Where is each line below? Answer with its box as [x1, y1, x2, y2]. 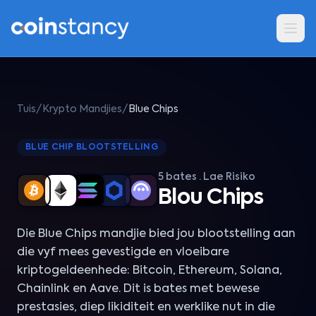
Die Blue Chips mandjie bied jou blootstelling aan [17, 229, 296, 240]
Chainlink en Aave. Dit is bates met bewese [17, 284, 260, 295]
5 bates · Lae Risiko [158, 172, 255, 182]
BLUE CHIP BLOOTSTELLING [25, 143, 158, 152]
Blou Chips [158, 188, 264, 209]
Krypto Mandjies [42, 104, 122, 114]
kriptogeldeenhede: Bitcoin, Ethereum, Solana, [17, 265, 282, 276]
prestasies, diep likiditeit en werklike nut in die [17, 302, 275, 313]
